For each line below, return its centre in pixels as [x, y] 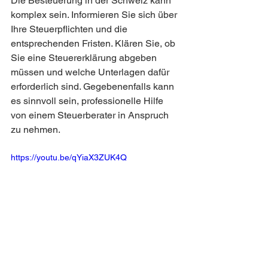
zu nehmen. [36, 130]
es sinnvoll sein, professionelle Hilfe [88, 101]
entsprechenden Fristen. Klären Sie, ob [94, 43]
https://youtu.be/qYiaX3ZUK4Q [69, 157]
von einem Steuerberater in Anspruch [91, 115]
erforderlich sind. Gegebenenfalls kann [94, 86]
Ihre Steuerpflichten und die [70, 29]
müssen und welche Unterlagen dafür [91, 72]
